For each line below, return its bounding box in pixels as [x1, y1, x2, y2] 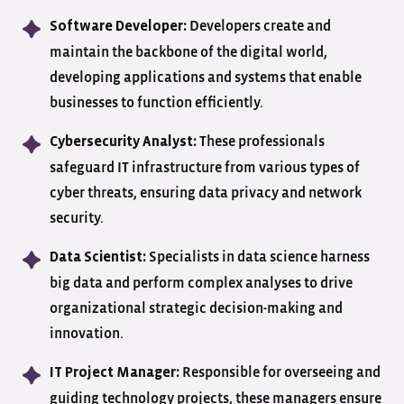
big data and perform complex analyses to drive [50, 275, 353, 290]
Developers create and [187, 18, 331, 33]
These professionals [197, 133, 325, 149]
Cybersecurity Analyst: [50, 134, 197, 149]
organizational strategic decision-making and [50, 300, 343, 316]
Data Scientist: [50, 250, 146, 264]
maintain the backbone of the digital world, [50, 44, 327, 60]
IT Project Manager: [50, 365, 179, 380]
